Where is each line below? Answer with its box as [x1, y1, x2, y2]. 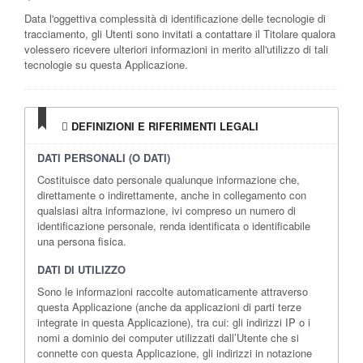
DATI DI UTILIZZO [37, 261, 126, 277]
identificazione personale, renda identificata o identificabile [37, 217, 310, 233]
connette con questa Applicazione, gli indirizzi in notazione [37, 344, 312, 361]
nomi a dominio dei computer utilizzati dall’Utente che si [37, 329, 299, 345]
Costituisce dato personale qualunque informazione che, [37, 171, 300, 187]
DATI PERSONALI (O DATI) [37, 149, 170, 165]
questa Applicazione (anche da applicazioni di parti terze [37, 298, 301, 314]
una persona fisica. [37, 233, 126, 249]
